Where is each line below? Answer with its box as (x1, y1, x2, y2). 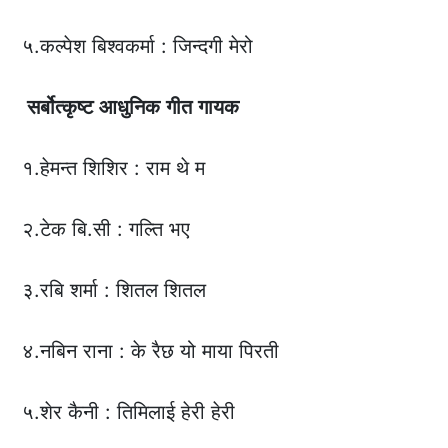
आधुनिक (99, 95, 161, 120)
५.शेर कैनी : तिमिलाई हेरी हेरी (22, 400, 236, 425)
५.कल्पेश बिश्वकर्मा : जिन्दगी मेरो (22, 34, 254, 59)
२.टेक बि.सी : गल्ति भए (22, 217, 191, 242)
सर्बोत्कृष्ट (22, 95, 94, 120)
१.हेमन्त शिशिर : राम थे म (22, 156, 206, 181)
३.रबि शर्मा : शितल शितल (22, 278, 207, 303)
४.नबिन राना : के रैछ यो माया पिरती (22, 339, 280, 364)
